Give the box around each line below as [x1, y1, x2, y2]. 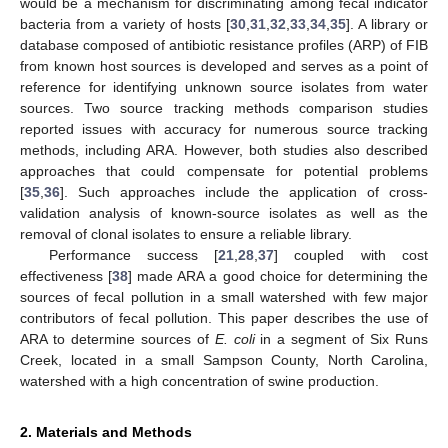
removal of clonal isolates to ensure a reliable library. [20, 225, 352, 242]
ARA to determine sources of [20, 330, 215, 347]
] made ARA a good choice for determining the [128, 267, 429, 284]
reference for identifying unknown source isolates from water [20, 78, 428, 95]
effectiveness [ [20, 267, 113, 284]
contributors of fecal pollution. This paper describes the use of [20, 309, 428, 326]
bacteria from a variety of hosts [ [20, 15, 230, 32]
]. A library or [346, 15, 428, 32]
